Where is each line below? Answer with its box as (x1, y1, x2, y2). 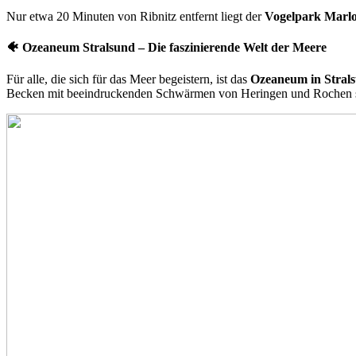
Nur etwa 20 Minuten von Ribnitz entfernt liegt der (6, 10, 265, 24)
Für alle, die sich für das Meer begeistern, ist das (6, 72, 250, 86)
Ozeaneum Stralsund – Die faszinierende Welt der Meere (22, 41, 327, 55)
